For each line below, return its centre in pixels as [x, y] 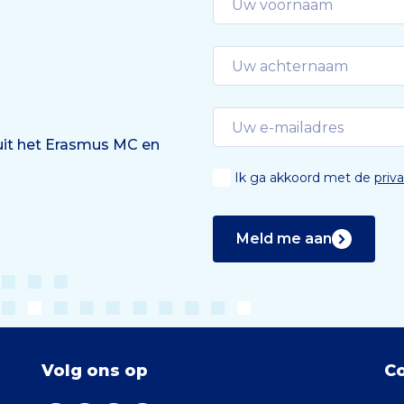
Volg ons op [95, 371]
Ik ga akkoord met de [304, 178]
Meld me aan [284, 239]
